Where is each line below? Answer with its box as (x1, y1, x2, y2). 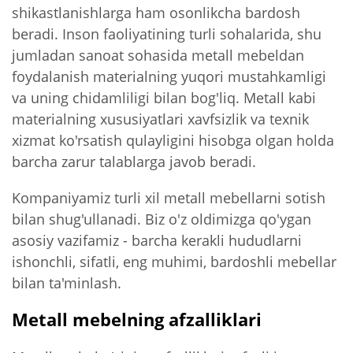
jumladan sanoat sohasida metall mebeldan (12, 45, 304, 65)
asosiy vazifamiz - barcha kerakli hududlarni (12, 229, 302, 250)
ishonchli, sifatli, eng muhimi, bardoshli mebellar (12, 251, 336, 271)
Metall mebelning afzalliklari (12, 307, 262, 332)
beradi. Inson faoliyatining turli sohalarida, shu (12, 24, 321, 44)
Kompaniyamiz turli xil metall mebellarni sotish (12, 187, 325, 207)
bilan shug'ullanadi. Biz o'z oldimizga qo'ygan (12, 208, 311, 229)
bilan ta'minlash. (12, 272, 121, 292)
